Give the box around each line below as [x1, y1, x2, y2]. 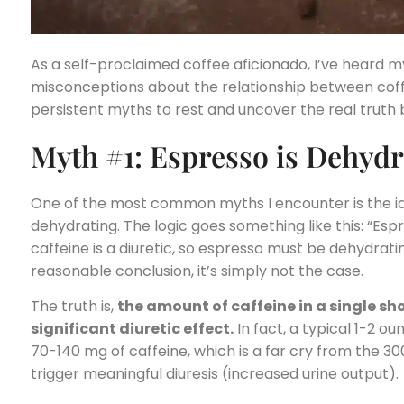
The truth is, [31, 296, 117, 317]
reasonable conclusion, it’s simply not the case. [31, 260, 363, 281]
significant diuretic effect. [31, 318, 234, 340]
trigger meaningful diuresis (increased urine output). [31, 363, 399, 385]
